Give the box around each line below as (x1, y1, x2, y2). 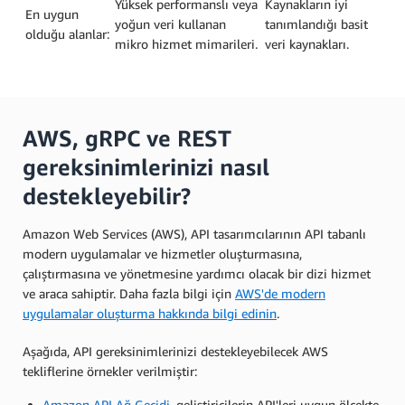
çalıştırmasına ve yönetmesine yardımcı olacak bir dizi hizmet (23, 265, 371, 281)
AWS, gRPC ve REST (23, 124, 231, 152)
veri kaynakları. (265, 35, 349, 52)
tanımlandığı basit (265, 15, 368, 32)
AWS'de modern (235, 285, 325, 301)
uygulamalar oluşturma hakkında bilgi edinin (23, 305, 277, 321)
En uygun (25, 5, 79, 22)
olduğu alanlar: (25, 25, 109, 42)
